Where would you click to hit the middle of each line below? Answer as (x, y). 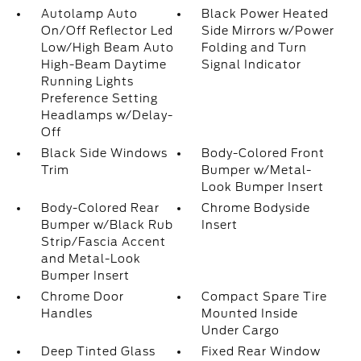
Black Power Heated (266, 14)
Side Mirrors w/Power (268, 31)
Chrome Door (82, 297)
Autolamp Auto (89, 14)
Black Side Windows (104, 154)
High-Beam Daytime (104, 65)
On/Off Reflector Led (107, 31)
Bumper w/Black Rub (107, 225)
